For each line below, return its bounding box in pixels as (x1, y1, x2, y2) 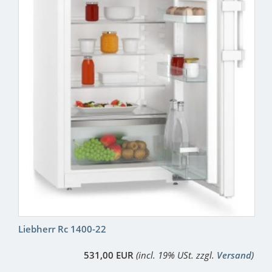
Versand (217, 249, 251, 262)
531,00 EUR (84, 249, 134, 262)
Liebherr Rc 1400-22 (18, 223, 106, 236)
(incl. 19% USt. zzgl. (136, 249, 217, 262)
